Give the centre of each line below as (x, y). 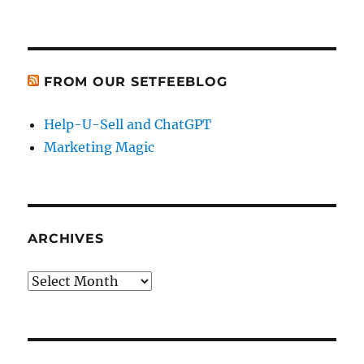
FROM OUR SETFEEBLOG (136, 82)
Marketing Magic (100, 147)
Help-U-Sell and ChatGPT (128, 125)
